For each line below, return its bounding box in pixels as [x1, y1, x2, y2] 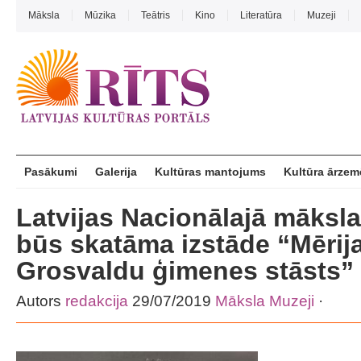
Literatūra [240, 10, 282, 21]
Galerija [95, 165, 137, 178]
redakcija [65, 293, 128, 309]
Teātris [141, 10, 170, 21]
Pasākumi [24, 165, 77, 178]
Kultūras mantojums [155, 165, 266, 178]
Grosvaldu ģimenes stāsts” [16, 256, 354, 285]
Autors [16, 293, 65, 309]
